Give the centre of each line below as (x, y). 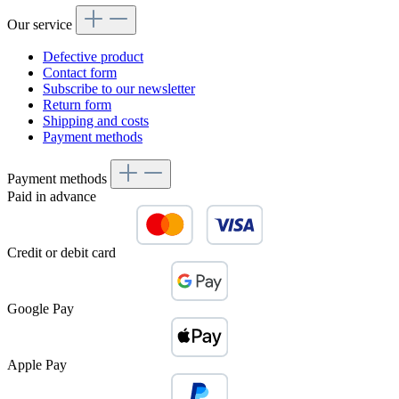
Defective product (93, 57)
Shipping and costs (96, 121)
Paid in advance (52, 197)
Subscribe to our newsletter (119, 89)
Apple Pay (37, 365)
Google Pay (41, 309)
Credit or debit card (61, 253)
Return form (77, 105)
